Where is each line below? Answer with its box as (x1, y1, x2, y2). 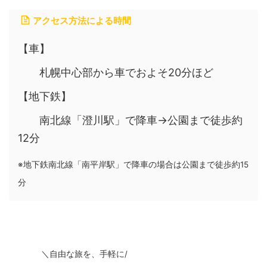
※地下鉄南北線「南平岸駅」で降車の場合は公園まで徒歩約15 (18, 160, 249, 170)
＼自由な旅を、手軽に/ (41, 249, 128, 259)
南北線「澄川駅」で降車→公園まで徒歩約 (18, 114, 243, 126)
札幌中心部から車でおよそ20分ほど (18, 66, 213, 79)
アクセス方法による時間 (33, 15, 131, 26)
